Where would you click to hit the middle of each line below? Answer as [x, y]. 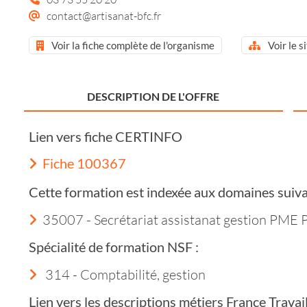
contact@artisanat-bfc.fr [104, 15]
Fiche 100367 [84, 163]
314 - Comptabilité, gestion [124, 274]
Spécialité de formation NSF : [114, 246]
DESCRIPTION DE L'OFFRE [153, 96]
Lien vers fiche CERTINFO [106, 136]
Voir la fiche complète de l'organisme [132, 45]
